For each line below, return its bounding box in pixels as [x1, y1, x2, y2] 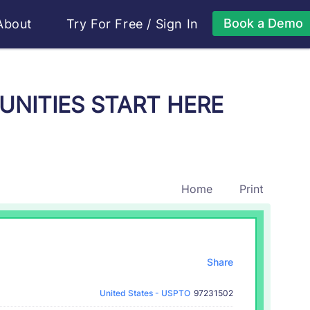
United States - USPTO [98, 287, 190, 298]
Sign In [155, 17, 199, 31]
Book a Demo [223, 16, 303, 30]
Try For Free [66, 17, 143, 31]
